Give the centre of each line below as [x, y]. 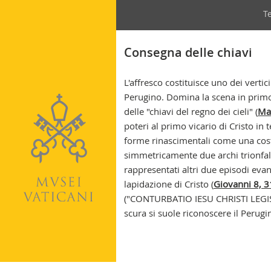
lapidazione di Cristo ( [168, 184]
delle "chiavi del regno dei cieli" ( [191, 111]
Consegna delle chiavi [188, 53]
